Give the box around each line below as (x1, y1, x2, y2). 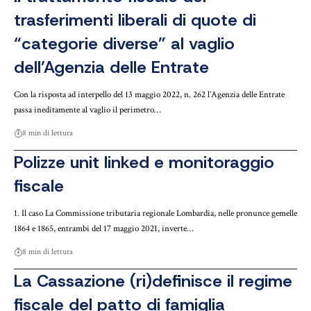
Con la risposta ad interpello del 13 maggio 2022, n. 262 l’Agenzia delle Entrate (14, 88, 285, 101)
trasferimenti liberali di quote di (14, 8, 256, 31)
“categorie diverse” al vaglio (14, 32, 235, 55)
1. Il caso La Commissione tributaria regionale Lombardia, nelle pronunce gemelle (14, 207, 297, 219)
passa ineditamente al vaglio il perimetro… (14, 103, 161, 116)
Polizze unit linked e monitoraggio (14, 151, 274, 174)
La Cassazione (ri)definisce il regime (14, 269, 292, 292)
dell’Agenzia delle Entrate (14, 56, 209, 78)
